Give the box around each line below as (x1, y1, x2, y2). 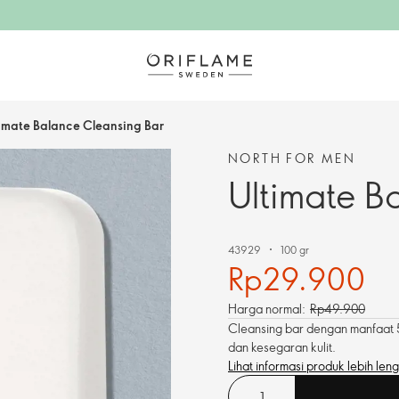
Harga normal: (228, 300, 305, 317)
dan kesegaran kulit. (228, 338, 336, 355)
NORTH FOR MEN (228, 150, 356, 167)
